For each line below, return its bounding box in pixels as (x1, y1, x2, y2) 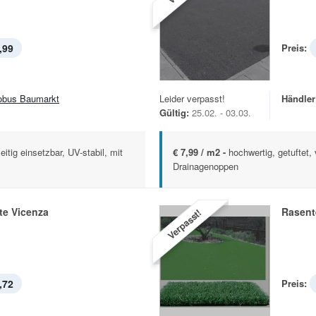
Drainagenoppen (173, 159, 238, 174)
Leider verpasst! (159, 92, 225, 106)
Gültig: (159, 106, 189, 120)
